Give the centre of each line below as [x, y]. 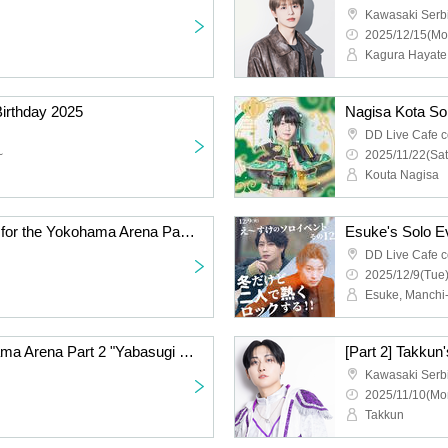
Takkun [384, 415]
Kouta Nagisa [402, 175]
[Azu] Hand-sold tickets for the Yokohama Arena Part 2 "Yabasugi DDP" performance [187, 231]
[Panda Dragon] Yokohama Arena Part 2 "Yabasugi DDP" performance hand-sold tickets [186, 351]
